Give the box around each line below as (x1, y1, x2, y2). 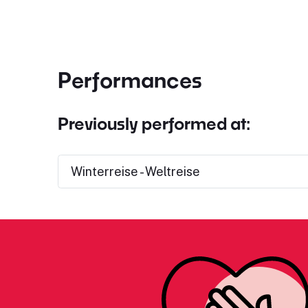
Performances (57, 67, 202, 92)
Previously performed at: (57, 113, 250, 133)
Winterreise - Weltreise (70, 164, 200, 179)
